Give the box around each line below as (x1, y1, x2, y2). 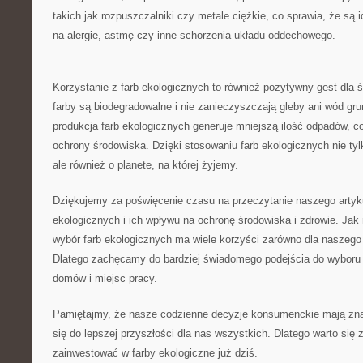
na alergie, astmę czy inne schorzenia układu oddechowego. (53, 29, 335, 41)
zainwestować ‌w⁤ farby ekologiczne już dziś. (53, 347, 258, 359)
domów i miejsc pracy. (53, 272, 157, 284)
